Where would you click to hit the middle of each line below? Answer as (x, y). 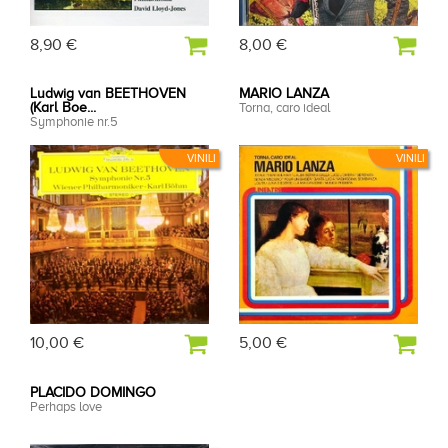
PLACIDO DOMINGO (93, 392)
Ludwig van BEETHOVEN (108, 94)
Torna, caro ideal (284, 108)
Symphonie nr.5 (74, 122)
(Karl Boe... (63, 108)
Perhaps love (66, 406)
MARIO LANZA (284, 94)
